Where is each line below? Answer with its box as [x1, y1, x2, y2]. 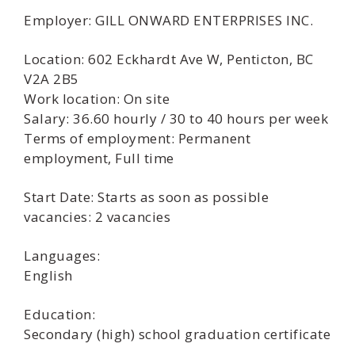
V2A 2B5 [24, 70, 79, 88]
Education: [24, 305, 95, 323]
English [24, 266, 73, 284]
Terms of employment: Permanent [24, 129, 250, 147]
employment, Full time [24, 149, 174, 167]
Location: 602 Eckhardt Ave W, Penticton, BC [24, 50, 314, 68]
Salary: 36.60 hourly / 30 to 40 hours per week [24, 109, 328, 128]
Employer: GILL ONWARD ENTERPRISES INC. [24, 11, 313, 29]
